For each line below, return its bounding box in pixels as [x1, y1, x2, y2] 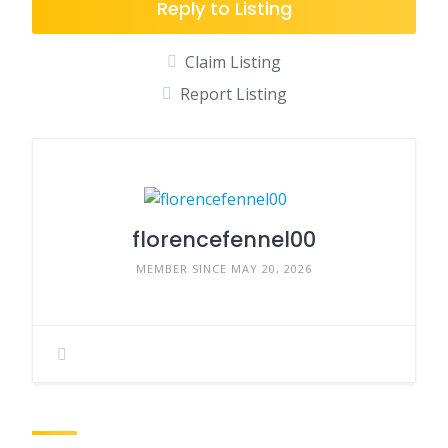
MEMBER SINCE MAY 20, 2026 [136, 260, 312, 276]
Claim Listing [185, 50, 281, 73]
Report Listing [179, 82, 287, 105]
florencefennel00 [132, 224, 316, 254]
